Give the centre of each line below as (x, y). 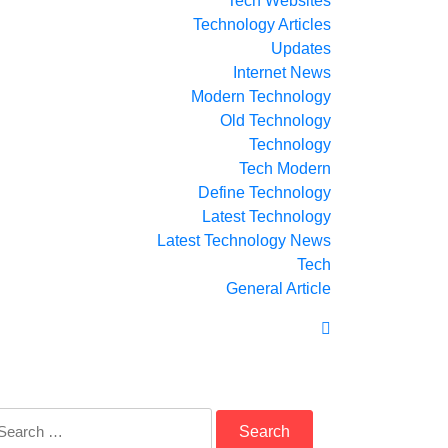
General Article (278, 288)
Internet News (282, 72)
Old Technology (275, 120)
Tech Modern (285, 168)
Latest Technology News (244, 240)
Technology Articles (262, 24)
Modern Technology (261, 96)
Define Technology (264, 192)
